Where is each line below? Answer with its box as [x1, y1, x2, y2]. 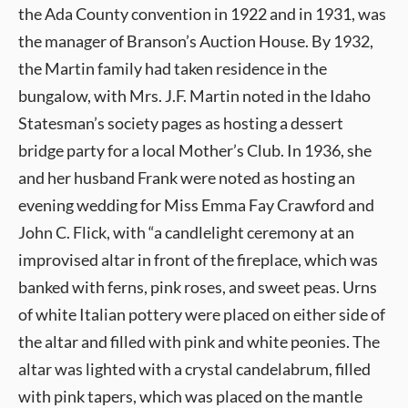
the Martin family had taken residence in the [18, 58, 327, 78]
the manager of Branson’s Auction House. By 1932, [18, 31, 373, 51]
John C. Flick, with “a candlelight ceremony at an [18, 222, 354, 242]
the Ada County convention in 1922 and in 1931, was [18, 4, 386, 24]
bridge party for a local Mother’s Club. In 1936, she [18, 140, 372, 160]
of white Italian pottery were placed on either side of [18, 304, 385, 324]
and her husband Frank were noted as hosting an [18, 168, 355, 188]
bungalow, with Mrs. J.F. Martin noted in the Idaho [18, 86, 371, 106]
